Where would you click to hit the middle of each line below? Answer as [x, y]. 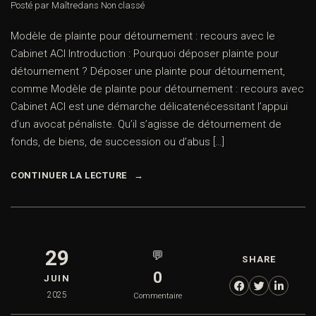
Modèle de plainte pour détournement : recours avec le [143, 36]
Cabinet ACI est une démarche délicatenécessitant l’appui [149, 107]
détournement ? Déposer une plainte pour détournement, [148, 72]
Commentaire [158, 296]
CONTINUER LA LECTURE [69, 176]
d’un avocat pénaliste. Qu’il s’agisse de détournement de [146, 124]
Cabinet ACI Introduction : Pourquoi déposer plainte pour [145, 54]
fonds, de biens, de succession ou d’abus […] [117, 142]
